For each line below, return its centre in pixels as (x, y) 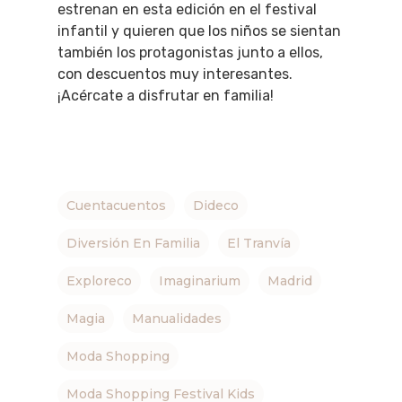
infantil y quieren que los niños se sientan (199, 31)
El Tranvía (259, 244)
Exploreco (99, 281)
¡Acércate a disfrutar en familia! (166, 96)
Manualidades (177, 319)
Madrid (290, 281)
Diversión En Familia (133, 244)
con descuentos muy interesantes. (175, 74)
